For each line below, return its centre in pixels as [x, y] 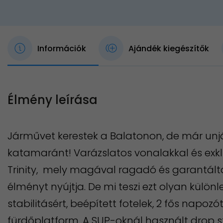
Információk [62, 48]
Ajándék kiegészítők [169, 48]
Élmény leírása [53, 100]
